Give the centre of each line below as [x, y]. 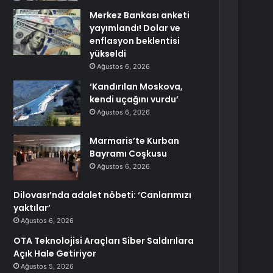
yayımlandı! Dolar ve [135, 28]
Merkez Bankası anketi [140, 15]
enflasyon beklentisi [135, 41]
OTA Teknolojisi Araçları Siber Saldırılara [104, 241]
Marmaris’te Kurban [135, 141]
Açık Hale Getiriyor [55, 253]
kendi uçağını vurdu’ [134, 99]
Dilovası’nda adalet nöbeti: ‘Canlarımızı [103, 195]
